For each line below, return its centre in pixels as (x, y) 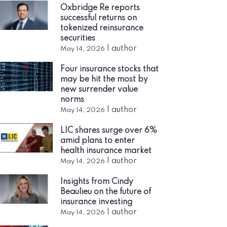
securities (78, 39)
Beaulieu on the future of (106, 192)
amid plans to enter (98, 141)
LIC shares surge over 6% (109, 131)
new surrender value (99, 90)
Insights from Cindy (97, 182)
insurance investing (96, 202)
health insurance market (106, 151)
